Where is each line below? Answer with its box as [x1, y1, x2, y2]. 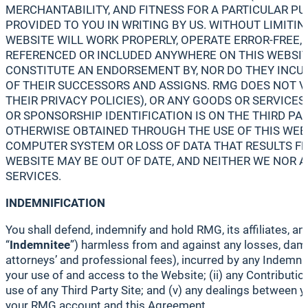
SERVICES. [5, 168, 61, 183]
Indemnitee [10, 238, 70, 252]
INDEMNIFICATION [5, 196, 105, 210]
